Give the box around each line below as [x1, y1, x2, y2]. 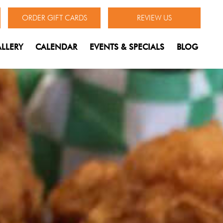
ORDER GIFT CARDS [21, 13, 87, 22]
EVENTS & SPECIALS [90, 42, 165, 52]
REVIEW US [137, 13, 172, 22]
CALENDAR [35, 42, 78, 52]
